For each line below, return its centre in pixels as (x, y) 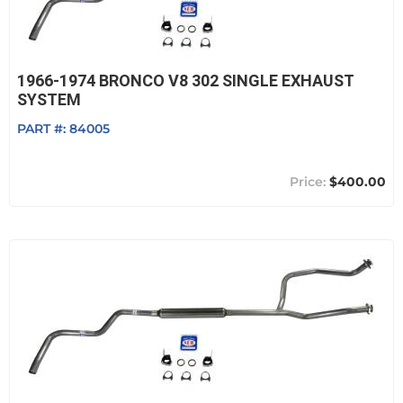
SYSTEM (49, 99)
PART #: (43, 129)
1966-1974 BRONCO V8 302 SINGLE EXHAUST (185, 81)
